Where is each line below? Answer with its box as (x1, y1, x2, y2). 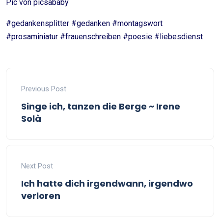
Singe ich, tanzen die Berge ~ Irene (21, 100, 180, 112)
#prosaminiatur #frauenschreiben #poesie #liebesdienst (6, 32, 203, 41)
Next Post (21, 162, 53, 170)
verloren (21, 190, 60, 202)
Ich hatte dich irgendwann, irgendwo (21, 177, 193, 190)
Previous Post (21, 84, 66, 93)
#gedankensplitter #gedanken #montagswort (6, 19, 163, 28)
